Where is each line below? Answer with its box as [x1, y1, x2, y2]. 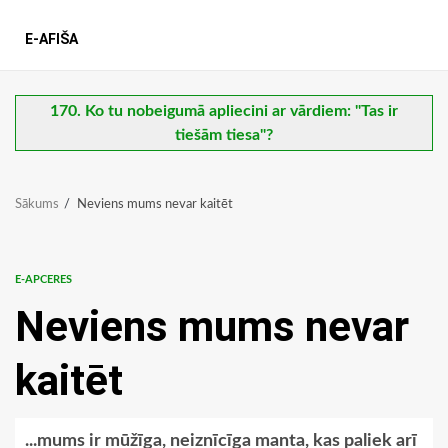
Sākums [15, 198, 59, 212]
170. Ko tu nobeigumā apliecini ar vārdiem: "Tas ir [50, 103, 398, 120]
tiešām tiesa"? [175, 127, 273, 144]
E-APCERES [15, 274, 72, 286]
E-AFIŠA [25, 31, 78, 48]
